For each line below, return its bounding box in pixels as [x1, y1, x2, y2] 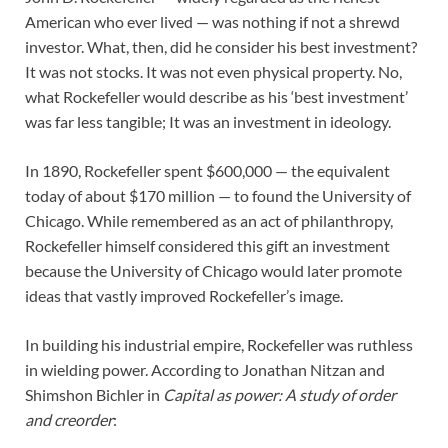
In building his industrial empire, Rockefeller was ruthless [25, 335, 413, 355]
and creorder [25, 410, 113, 430]
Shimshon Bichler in [25, 385, 163, 405]
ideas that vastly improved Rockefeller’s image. [25, 286, 343, 306]
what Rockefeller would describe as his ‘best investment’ [25, 87, 408, 107]
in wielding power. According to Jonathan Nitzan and [25, 360, 385, 380]
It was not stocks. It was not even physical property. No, [25, 62, 402, 82]
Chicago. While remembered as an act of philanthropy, [25, 211, 393, 231]
